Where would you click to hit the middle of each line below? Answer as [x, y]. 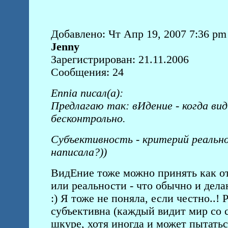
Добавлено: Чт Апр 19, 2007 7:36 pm [138, 34]
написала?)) [79, 152]
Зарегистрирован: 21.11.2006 [120, 60]
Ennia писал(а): [87, 93]
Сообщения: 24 [87, 72]
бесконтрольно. [88, 119]
